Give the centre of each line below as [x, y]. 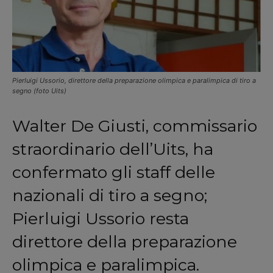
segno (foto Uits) [39, 90]
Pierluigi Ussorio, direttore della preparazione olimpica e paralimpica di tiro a [134, 80]
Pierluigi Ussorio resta [101, 218]
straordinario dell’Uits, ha [113, 149]
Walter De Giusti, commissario [135, 126]
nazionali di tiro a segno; [110, 195]
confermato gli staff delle [114, 172]
